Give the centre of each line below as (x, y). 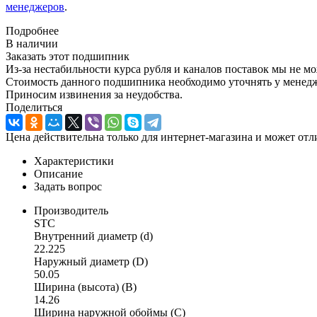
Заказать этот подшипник (68, 56)
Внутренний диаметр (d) (93, 236)
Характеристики (74, 161)
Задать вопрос (68, 186)
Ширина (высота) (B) (85, 287)
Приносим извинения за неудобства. (94, 94)
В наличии (32, 43)
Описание (58, 173)
